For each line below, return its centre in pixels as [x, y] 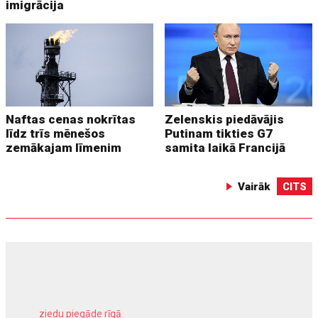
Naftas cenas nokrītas [71, 120]
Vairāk [254, 187]
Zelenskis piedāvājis [225, 120]
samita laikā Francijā [225, 148]
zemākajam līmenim [64, 148]
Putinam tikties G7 [219, 134]
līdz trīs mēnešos [56, 134]
